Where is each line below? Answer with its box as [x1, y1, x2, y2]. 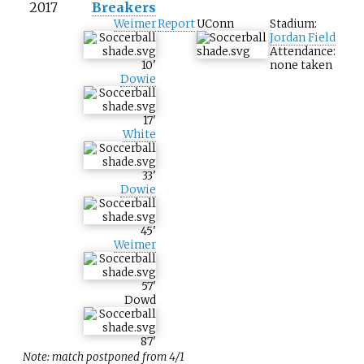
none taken [270, 58, 332, 73]
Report [158, 17, 195, 32]
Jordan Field [270, 31, 336, 45]
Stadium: [270, 17, 317, 32]
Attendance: [270, 45, 336, 59]
